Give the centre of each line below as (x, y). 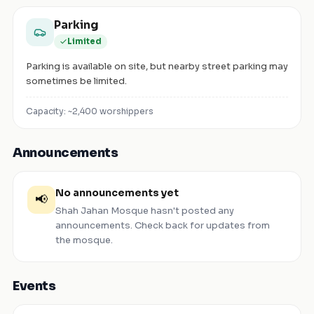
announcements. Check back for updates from (163, 225)
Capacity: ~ (49, 111)
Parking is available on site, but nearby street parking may (157, 66)
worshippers (125, 111)
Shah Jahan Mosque (102, 211)
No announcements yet (117, 193)
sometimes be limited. (76, 81)
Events (34, 286)
